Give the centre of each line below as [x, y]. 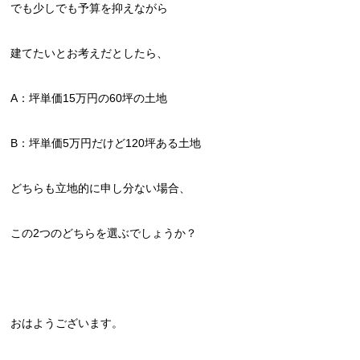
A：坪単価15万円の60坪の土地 [89, 98]
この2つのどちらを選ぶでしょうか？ [104, 233]
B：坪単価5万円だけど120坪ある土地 [106, 143]
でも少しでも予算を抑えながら [90, 8]
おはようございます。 [67, 323]
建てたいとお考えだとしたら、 [90, 53]
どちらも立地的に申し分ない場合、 [101, 188]
